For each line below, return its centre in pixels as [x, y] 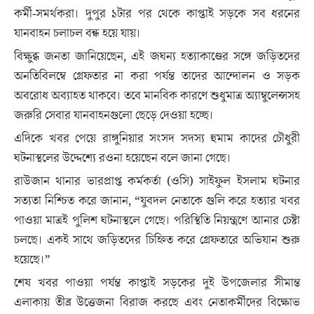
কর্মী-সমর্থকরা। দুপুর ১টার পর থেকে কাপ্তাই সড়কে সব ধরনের [157, 14]
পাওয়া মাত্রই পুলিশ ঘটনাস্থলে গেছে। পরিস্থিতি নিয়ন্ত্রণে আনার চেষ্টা [157, 221]
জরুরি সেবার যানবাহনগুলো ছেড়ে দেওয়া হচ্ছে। [114, 116]
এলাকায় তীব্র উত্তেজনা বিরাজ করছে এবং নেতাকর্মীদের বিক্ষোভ [157, 303]
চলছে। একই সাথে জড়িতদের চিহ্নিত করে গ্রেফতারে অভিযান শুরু [157, 240]
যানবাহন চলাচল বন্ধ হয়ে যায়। [77, 34]
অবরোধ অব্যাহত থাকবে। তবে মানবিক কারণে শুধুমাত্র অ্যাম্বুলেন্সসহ [157, 96]
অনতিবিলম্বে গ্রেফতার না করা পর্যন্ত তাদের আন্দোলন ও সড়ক [157, 76]
